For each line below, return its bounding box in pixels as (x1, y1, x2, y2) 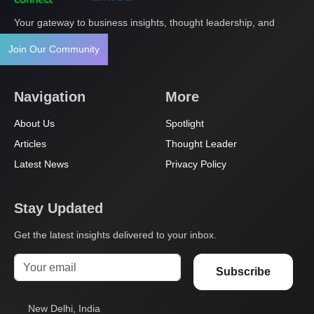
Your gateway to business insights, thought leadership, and (14, 17, 275, 29)
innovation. (14, 32, 62, 43)
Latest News (14, 158, 69, 170)
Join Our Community (8, 43, 100, 55)
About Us (14, 118, 55, 130)
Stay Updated (14, 200, 103, 217)
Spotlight (165, 118, 204, 130)
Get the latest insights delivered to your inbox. (14, 229, 217, 241)
